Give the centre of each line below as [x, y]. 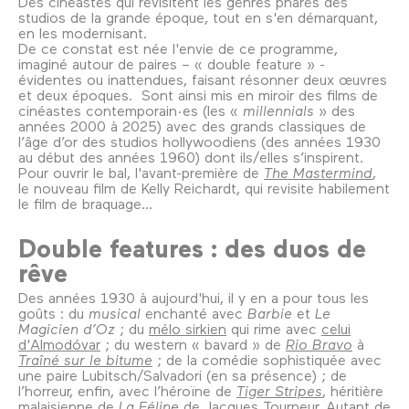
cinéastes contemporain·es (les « [131, 110]
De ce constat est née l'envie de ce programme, [178, 47]
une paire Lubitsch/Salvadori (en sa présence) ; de [183, 375]
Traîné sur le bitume [85, 360]
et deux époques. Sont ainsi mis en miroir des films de [198, 94]
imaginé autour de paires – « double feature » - [172, 63]
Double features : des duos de [192, 247]
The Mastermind [318, 172]
